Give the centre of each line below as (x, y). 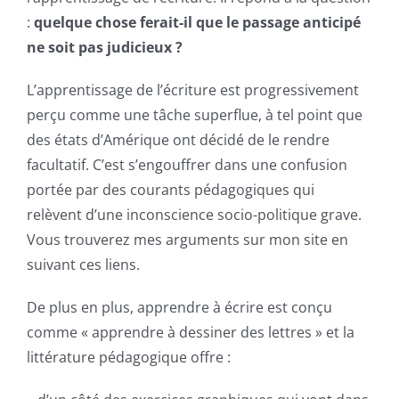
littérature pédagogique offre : (129, 358)
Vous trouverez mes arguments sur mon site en (187, 240)
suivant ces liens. (83, 265)
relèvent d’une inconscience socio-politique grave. (194, 215)
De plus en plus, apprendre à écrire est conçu (179, 308)
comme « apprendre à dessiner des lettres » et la (191, 333)
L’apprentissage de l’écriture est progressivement (193, 90)
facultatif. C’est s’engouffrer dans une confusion (187, 165)
